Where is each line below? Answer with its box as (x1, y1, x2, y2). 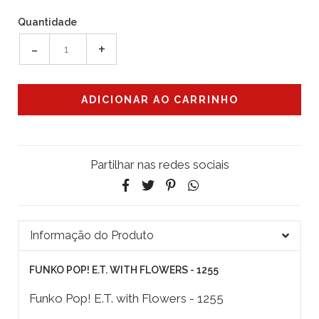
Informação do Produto (30, 229, 154, 243)
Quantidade (18, 16, 77, 28)
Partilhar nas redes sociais (90, 157, 229, 172)
